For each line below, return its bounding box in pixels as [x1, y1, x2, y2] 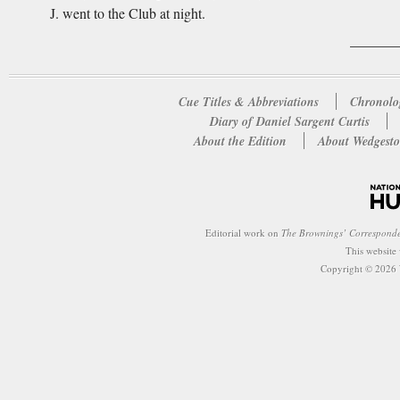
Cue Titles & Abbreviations [178, 93, 319, 112]
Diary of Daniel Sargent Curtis [210, 112, 373, 131]
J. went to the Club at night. [50, 4, 205, 23]
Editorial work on [205, 225, 281, 239]
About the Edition [194, 132, 287, 151]
